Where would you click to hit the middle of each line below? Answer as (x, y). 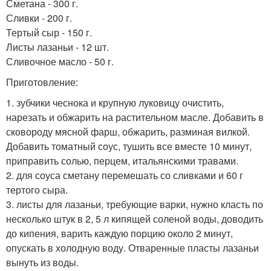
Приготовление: (42, 82)
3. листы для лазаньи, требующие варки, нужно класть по (135, 204)
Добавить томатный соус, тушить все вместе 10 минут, (129, 146)
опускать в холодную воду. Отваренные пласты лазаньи (132, 248)
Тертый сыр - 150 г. (49, 33)
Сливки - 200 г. (39, 18)
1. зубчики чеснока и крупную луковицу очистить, (115, 103)
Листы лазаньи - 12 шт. (57, 47)
